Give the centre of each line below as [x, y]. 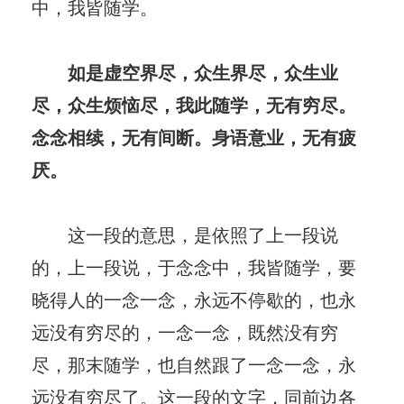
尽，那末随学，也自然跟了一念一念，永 [194, 363]
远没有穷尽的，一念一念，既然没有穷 [185, 331]
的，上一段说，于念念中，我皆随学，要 [194, 266]
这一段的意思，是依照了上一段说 [185, 234]
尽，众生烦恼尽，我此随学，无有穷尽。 [194, 104]
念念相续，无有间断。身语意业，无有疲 [194, 136]
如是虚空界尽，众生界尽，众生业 [203, 71]
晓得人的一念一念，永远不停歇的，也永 [194, 298]
